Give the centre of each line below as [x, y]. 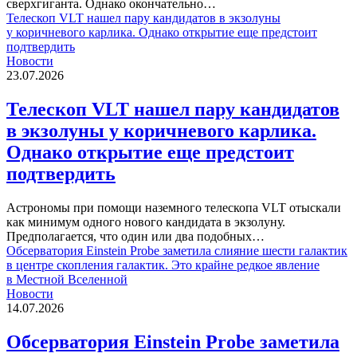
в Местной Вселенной [67, 280]
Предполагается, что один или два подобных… [135, 237]
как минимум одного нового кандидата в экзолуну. [146, 222]
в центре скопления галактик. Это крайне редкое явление [163, 265]
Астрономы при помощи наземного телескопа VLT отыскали [174, 208]
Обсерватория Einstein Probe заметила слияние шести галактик [177, 251]
